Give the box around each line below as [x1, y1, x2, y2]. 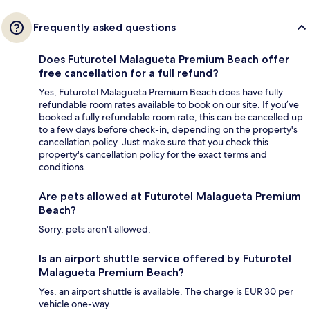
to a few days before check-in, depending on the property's [39, 123, 298, 136]
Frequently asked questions [33, 21, 176, 35]
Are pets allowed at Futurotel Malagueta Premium [39, 190, 301, 203]
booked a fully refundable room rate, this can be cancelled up [39, 111, 303, 124]
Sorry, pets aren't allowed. [39, 223, 151, 236]
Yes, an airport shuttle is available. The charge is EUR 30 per [39, 285, 293, 298]
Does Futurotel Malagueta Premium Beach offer [39, 53, 289, 66]
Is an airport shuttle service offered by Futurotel [39, 252, 291, 266]
